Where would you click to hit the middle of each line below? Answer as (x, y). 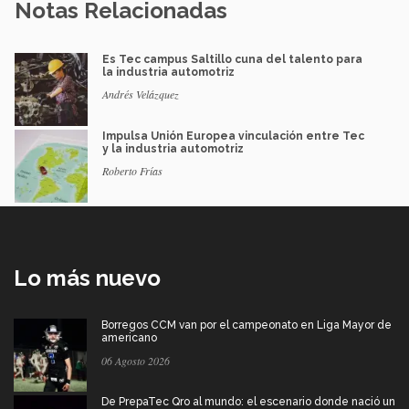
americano (129, 338)
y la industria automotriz (173, 149)
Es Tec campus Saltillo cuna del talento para (232, 60)
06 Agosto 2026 (136, 361)
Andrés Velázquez (141, 94)
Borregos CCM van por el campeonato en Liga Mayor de (246, 325)
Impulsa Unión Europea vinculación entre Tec (233, 136)
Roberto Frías (132, 171)
